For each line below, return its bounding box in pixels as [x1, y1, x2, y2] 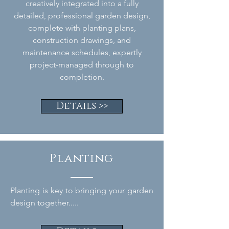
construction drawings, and [33, 35, 131, 45]
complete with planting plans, [28, 23, 136, 33]
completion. [59, 72, 104, 82]
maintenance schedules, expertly [22, 48, 142, 57]
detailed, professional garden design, [13, 11, 150, 20]
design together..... [10, 198, 79, 208]
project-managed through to [30, 60, 134, 70]
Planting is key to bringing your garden [10, 186, 153, 195]
